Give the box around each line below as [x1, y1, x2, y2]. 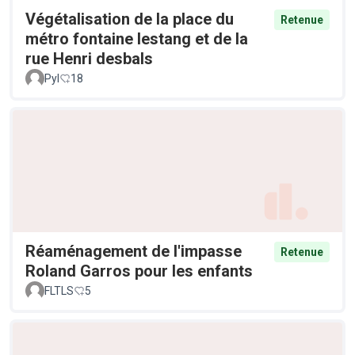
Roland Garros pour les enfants [25, 261, 253, 281]
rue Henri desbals [25, 49, 153, 69]
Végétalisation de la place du [25, 10, 234, 29]
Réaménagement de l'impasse [25, 241, 242, 261]
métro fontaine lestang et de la [25, 29, 248, 49]
